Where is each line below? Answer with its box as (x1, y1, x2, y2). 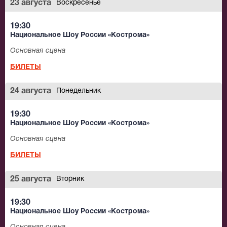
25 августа (10, 176, 51, 183)
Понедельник (56, 88, 101, 95)
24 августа (10, 88, 51, 95)
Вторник (56, 176, 84, 183)
